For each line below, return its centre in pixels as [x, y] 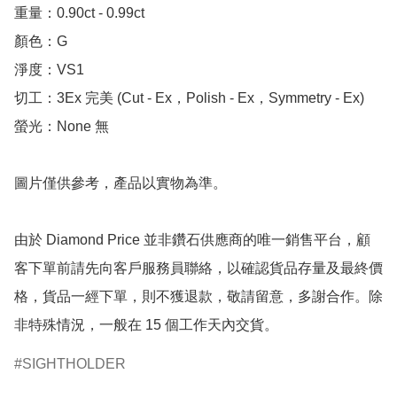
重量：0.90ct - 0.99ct [81, 13]
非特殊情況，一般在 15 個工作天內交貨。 [146, 325]
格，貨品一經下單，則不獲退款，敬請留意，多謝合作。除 [198, 297]
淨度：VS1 [49, 70]
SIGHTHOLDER [74, 364]
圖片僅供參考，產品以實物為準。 [121, 183]
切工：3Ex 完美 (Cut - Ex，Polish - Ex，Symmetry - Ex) [189, 98]
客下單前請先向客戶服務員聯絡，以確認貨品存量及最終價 [198, 269]
